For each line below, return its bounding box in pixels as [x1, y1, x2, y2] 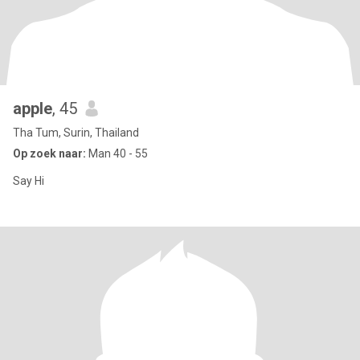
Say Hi [13, 174, 44, 187]
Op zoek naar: [13, 147, 86, 160]
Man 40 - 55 [86, 147, 148, 160]
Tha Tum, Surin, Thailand [13, 126, 139, 139]
